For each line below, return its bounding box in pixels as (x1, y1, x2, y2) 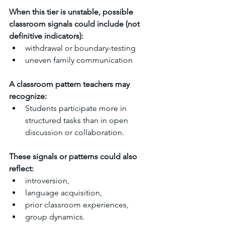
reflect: (9, 164, 34, 173)
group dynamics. (25, 212, 85, 221)
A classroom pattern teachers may (9, 79, 132, 89)
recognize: (9, 91, 47, 101)
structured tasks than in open (25, 116, 130, 125)
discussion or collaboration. (25, 128, 124, 137)
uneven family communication (25, 55, 133, 65)
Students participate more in (25, 103, 129, 113)
